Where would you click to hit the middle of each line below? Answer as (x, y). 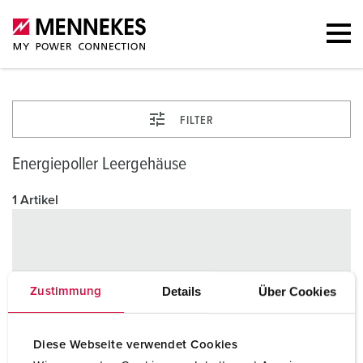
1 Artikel (35, 200)
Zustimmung (66, 291)
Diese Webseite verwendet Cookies (136, 344)
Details (181, 291)
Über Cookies (297, 291)
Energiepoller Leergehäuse (99, 164)
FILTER (196, 121)
